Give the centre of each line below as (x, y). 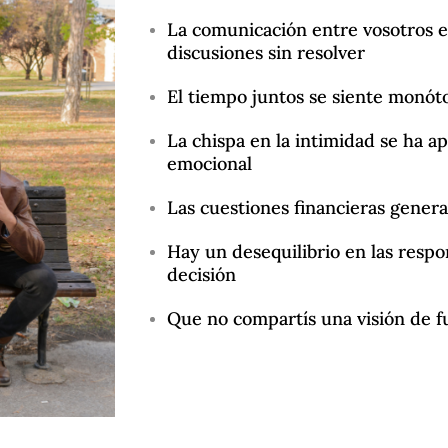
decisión (201, 274)
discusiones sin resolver (265, 52)
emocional (209, 163)
